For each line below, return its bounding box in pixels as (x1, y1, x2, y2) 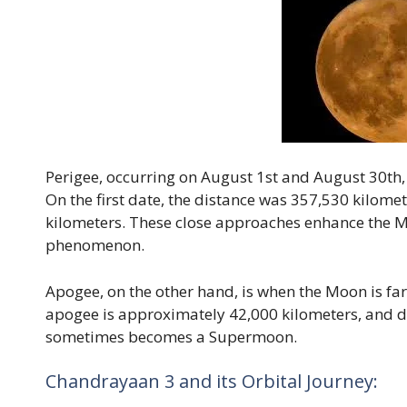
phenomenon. (45, 234, 144, 256)
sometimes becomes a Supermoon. (45, 325, 297, 347)
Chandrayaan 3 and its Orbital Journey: (45, 369, 378, 394)
